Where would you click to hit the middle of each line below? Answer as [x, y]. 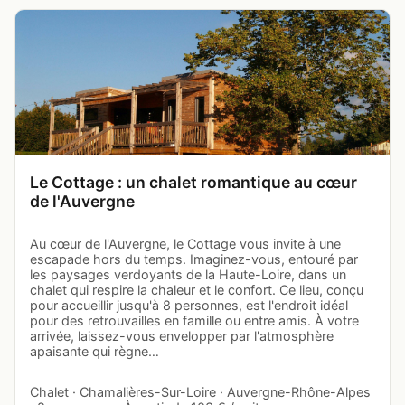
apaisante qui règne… [94, 351]
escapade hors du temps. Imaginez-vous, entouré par [194, 259]
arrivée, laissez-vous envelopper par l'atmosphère [182, 335]
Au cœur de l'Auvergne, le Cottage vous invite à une [185, 243]
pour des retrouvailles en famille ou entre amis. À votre [194, 320]
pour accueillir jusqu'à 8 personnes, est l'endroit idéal [189, 305]
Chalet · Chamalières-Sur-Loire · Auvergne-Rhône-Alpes [200, 391]
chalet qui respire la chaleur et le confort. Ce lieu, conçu [197, 289]
